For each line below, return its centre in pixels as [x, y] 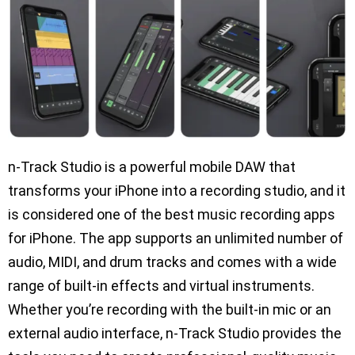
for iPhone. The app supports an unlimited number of [176, 239]
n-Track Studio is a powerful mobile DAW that [152, 167]
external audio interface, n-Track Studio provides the [175, 334]
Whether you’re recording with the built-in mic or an [170, 310]
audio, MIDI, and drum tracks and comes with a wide [172, 262]
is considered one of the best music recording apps [172, 215]
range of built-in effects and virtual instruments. [161, 286]
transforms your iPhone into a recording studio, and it [177, 191]
